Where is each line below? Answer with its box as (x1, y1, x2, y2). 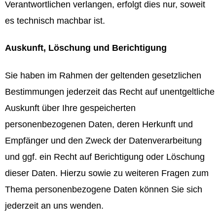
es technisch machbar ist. (5, 15, 105, 26)
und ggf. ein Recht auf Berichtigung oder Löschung (5, 151, 205, 162)
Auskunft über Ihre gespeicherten (5, 103, 136, 113)
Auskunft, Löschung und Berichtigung (5, 43, 167, 53)
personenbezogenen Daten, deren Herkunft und (5, 119, 193, 129)
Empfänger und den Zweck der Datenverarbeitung (5, 135, 202, 146)
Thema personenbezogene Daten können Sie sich (5, 184, 202, 194)
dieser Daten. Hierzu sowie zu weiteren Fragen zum (5, 168, 209, 178)
